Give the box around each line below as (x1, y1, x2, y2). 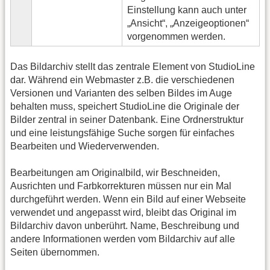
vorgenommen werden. (127, 31, 225, 42)
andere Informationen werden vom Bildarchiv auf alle (10, 233, 235, 244)
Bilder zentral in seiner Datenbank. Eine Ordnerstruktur (10, 114, 243, 125)
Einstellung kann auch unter (127, 5, 246, 16)
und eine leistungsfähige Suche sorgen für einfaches (10, 127, 234, 138)
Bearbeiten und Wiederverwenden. (10, 140, 159, 151)
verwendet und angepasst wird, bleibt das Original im (10, 207, 236, 218)
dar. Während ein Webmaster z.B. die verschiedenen (10, 74, 234, 85)
